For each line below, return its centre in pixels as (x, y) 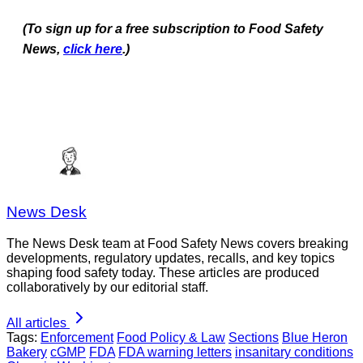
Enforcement (77, 338)
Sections (254, 338)
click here (93, 49)
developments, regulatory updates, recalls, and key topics (171, 258)
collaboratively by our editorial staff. (107, 288)
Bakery (27, 352)
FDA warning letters (175, 352)
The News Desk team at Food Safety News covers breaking (177, 244)
